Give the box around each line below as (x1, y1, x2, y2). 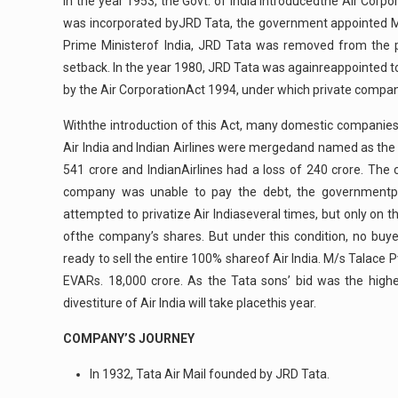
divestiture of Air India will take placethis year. (63, 296, 317, 310)
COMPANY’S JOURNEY (63, 331, 195, 346)
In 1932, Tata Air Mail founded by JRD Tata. (90, 367, 330, 381)
